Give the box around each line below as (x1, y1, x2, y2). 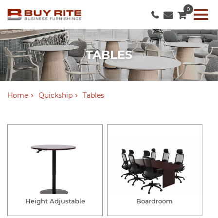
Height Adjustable (25, 197, 85, 205)
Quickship (38, 91, 73, 100)
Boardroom (136, 197, 173, 205)
